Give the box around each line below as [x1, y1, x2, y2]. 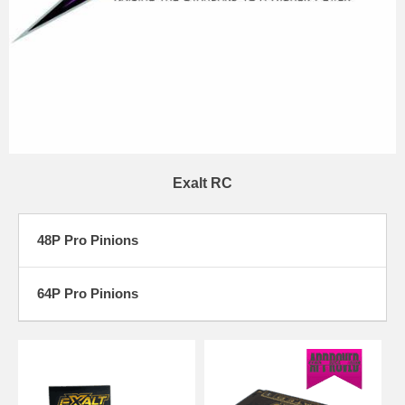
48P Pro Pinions [37, 231, 138, 248]
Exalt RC [173, 174, 232, 191]
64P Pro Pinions [37, 285, 138, 301]
